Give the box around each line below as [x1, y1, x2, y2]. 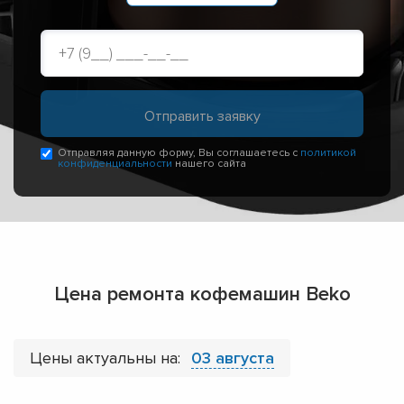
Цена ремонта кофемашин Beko [53, 282, 351, 308]
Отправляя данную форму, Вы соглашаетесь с [58, 146, 300, 161]
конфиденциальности [58, 157, 172, 171]
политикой [300, 146, 356, 161]
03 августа [191, 348, 274, 369]
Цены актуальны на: [30, 348, 185, 369]
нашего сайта [172, 157, 246, 171]
